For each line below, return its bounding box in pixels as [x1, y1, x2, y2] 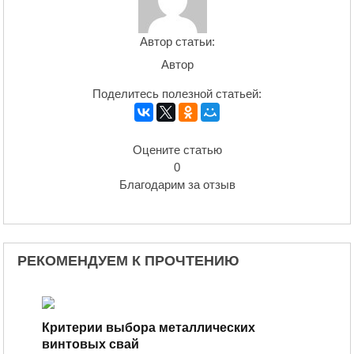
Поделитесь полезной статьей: [92, 86, 262, 100]
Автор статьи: [139, 34, 215, 48]
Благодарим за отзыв [119, 177, 235, 191]
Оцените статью [132, 142, 222, 156]
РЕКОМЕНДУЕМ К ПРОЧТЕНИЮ [17, 252, 240, 269]
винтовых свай [42, 337, 140, 351]
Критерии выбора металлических [42, 320, 256, 334]
